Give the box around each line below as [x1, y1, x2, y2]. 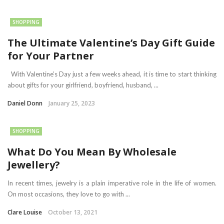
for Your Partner [7, 49, 94, 62]
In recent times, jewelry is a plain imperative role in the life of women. [7, 179, 216, 187]
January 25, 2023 [48, 99, 95, 107]
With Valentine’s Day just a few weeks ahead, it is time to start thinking [7, 70, 216, 78]
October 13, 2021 [48, 208, 97, 216]
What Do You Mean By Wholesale [7, 145, 176, 158]
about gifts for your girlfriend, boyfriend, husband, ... [7, 81, 158, 89]
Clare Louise [7, 208, 42, 216]
